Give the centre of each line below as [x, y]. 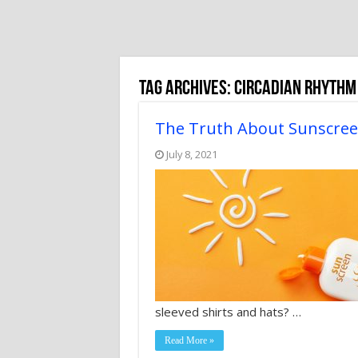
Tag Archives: [186, 89]
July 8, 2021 [191, 154]
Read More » [189, 340]
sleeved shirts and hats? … [228, 312]
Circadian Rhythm [295, 89]
